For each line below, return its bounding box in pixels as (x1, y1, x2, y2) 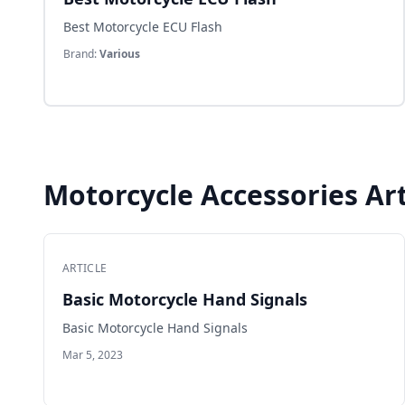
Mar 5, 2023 (62, 347, 123, 363)
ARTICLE (62, 260, 108, 276)
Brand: (63, 46, 99, 61)
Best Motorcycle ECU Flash (63, 18, 222, 35)
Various (99, 46, 140, 61)
